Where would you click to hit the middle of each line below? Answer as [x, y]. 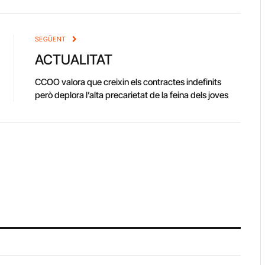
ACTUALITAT [74, 60]
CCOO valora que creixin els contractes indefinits [128, 82]
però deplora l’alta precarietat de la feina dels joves [132, 95]
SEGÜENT [51, 39]
